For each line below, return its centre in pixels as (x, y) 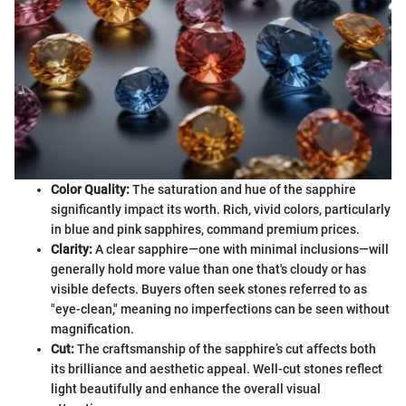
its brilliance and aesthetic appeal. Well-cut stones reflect (217, 369)
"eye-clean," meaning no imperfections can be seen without (220, 309)
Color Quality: (90, 190)
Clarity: (72, 250)
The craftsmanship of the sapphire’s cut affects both (225, 349)
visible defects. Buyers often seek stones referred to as (209, 290)
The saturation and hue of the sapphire (243, 190)
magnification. (92, 329)
